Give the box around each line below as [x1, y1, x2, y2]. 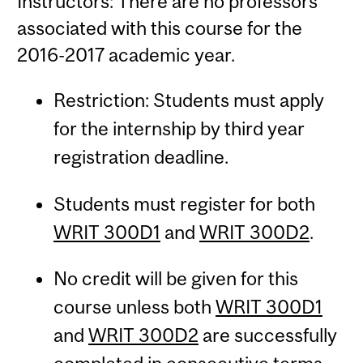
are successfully [198, 324, 337, 346]
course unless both [53, 296, 216, 318]
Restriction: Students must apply [53, 89, 324, 112]
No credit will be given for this [53, 267, 298, 289]
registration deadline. [53, 146, 228, 169]
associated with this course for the [17, 16, 303, 39]
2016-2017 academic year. [17, 43, 236, 66]
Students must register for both [53, 192, 315, 215]
